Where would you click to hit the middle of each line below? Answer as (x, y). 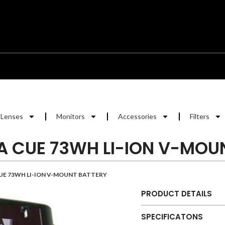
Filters (200, 116)
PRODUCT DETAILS (177, 194)
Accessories (137, 116)
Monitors (71, 116)
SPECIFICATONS (172, 217)
